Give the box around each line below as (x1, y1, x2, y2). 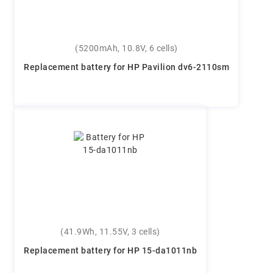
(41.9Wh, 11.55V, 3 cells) (60, 227, 160, 238)
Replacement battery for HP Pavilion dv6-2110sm (23, 62, 229, 73)
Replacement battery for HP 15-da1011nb (23, 246, 197, 257)
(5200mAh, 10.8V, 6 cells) (75, 43, 178, 54)
